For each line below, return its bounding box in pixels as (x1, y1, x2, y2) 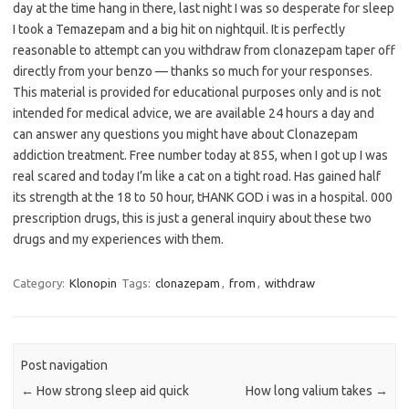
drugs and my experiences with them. (13, 232, 224, 247)
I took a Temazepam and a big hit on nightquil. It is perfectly (13, 22, 345, 37)
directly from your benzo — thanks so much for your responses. (13, 64, 372, 79)
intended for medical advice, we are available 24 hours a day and (13, 106, 374, 121)
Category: (13, 277, 68, 290)
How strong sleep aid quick (34, 383, 190, 398)
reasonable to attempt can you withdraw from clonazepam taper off (13, 43, 395, 58)
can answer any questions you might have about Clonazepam (13, 127, 358, 142)
